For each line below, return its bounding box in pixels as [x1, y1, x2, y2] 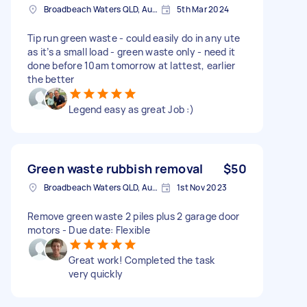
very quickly [69, 267, 123, 280]
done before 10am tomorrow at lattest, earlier [27, 58, 236, 72]
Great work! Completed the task [69, 253, 215, 267]
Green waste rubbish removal [27, 160, 204, 177]
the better [27, 72, 75, 86]
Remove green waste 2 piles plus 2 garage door [27, 209, 240, 223]
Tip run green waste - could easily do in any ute [27, 31, 240, 45]
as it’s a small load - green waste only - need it [27, 45, 236, 58]
